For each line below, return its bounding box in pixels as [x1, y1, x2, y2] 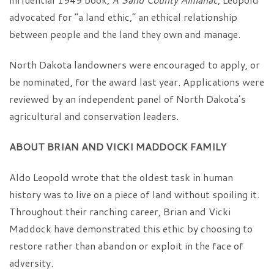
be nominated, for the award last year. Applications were [9, 75, 264, 89]
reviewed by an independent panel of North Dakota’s [9, 92, 246, 106]
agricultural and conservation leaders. [9, 109, 179, 123]
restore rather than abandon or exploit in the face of [9, 239, 243, 253]
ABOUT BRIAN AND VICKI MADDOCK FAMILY [9, 139, 226, 154]
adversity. [9, 256, 53, 270]
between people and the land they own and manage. [9, 27, 240, 41]
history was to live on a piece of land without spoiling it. [9, 187, 259, 201]
